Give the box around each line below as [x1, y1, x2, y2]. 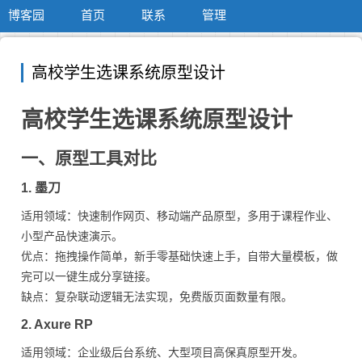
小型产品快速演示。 [21, 229, 123, 242]
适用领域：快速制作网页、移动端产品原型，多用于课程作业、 [21, 209, 338, 222]
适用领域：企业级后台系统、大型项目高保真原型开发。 [21, 346, 304, 359]
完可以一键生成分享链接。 [21, 270, 157, 283]
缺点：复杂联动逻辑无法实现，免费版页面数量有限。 [21, 290, 293, 303]
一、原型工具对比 [21, 149, 157, 167]
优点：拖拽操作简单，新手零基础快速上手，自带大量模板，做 [21, 250, 338, 263]
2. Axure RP [21, 318, 93, 331]
